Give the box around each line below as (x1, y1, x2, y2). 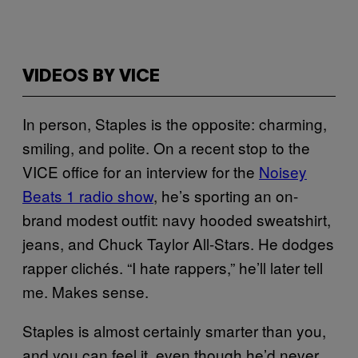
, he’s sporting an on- (153, 185, 298, 206)
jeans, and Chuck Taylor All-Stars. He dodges (22, 233, 334, 254)
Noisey (259, 161, 307, 182)
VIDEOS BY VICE (22, 69, 160, 85)
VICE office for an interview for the (22, 161, 259, 182)
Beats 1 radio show (22, 185, 153, 206)
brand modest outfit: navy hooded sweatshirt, (22, 209, 331, 230)
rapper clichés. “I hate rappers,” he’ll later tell (22, 257, 323, 278)
